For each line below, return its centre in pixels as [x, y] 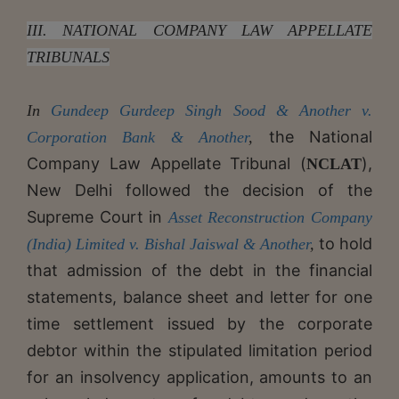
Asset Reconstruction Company [270, 217]
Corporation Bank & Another [138, 137]
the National [321, 136]
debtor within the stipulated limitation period [199, 350]
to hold [346, 243]
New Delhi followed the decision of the [199, 190]
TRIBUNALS [68, 57]
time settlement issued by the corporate [199, 323]
